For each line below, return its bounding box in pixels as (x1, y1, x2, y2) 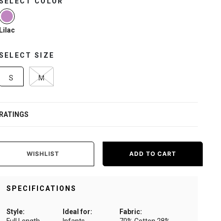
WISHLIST (27, 150, 60, 158)
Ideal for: (63, 208, 93, 216)
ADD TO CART (129, 150, 176, 158)
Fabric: (119, 208, 142, 216)
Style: (6, 208, 25, 216)
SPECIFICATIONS (6, 184, 76, 193)
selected (6, 26, 38, 36)
